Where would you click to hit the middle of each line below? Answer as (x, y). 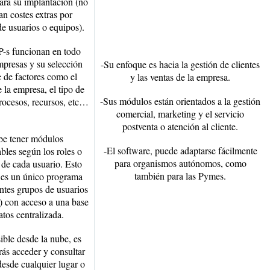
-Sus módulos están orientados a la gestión (180, 101)
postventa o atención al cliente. (180, 126)
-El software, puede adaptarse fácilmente (180, 150)
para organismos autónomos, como (180, 163)
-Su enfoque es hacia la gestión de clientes (180, 64)
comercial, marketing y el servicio (180, 114)
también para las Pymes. (180, 176)
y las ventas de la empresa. (180, 77)
